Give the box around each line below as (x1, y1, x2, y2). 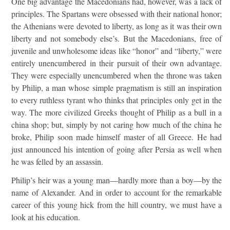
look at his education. (11, 212, 80, 222)
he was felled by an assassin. (11, 156, 103, 167)
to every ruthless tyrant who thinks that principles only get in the (11, 94, 222, 105)
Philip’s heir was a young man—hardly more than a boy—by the (11, 175, 222, 185)
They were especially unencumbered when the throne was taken (11, 70, 222, 81)
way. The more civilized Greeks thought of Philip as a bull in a (11, 107, 222, 118)
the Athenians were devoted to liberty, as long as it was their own (11, 21, 222, 31)
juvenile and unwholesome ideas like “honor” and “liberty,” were (11, 45, 222, 56)
